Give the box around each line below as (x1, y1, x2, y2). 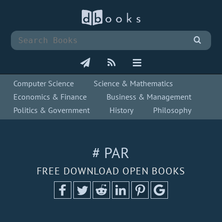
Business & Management (107, 92, 192, 102)
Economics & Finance (13, 92, 87, 102)
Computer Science (13, 78, 74, 89)
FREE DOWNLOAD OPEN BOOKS (36, 165, 185, 178)
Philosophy (153, 105, 192, 115)
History (110, 105, 134, 115)
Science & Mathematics (94, 78, 173, 89)
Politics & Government (13, 105, 90, 115)
